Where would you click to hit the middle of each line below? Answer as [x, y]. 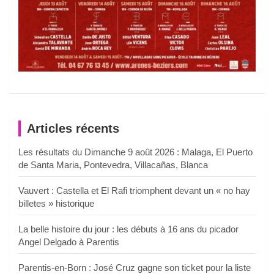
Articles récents [73, 128]
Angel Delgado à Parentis [69, 242]
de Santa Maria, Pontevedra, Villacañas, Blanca [113, 165]
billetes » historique [56, 203]
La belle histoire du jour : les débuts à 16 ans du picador [128, 229]
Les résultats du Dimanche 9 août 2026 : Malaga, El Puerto [135, 152]
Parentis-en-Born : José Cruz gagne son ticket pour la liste [135, 267]
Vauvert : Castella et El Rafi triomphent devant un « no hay [134, 190]
